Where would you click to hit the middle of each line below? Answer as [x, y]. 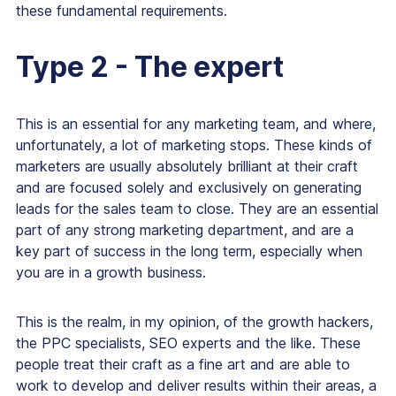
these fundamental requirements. [122, 11]
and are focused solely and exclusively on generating [189, 188]
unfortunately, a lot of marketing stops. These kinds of [194, 145]
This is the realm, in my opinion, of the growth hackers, [194, 322]
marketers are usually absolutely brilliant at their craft [187, 167]
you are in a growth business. [111, 273]
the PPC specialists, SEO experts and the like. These [188, 343]
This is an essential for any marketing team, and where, [196, 124]
